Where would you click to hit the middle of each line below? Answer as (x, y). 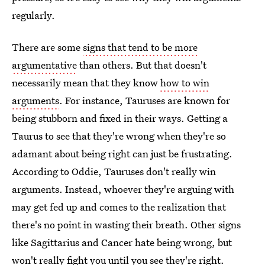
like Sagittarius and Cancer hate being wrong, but (122, 242)
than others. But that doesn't (142, 65)
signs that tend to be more (140, 47)
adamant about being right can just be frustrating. (122, 153)
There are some (47, 47)
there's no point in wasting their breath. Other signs (126, 224)
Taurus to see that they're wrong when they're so (119, 136)
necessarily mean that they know (86, 83)
